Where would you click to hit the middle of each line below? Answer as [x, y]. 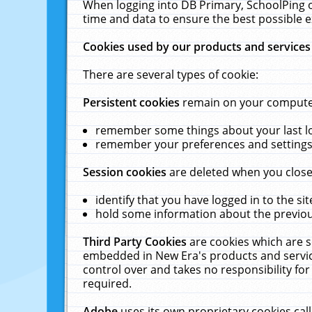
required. [108, 283]
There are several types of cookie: [171, 75]
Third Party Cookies [136, 242]
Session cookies [126, 172]
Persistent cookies [133, 102]
